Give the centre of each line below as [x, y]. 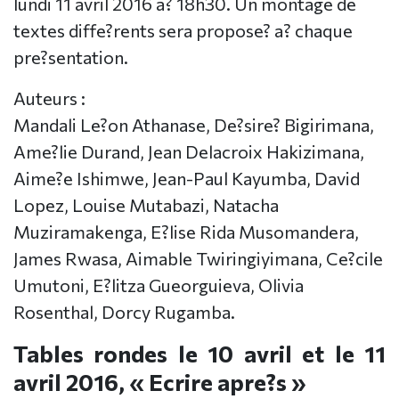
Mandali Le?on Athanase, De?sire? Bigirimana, [194, 125]
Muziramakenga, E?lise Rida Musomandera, [186, 232]
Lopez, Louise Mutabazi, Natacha [146, 205]
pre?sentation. [71, 57]
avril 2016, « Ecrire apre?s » [160, 382]
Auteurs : [49, 98]
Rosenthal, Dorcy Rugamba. [124, 312]
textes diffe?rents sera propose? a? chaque [183, 31]
